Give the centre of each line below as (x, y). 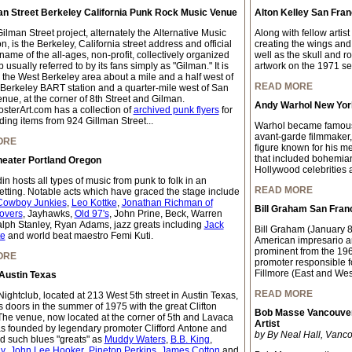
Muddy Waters (135, 339)
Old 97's (92, 214)
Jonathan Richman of (167, 203)
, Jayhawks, (48, 214)
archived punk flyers (176, 110)
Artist (267, 324)
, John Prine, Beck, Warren (165, 214)
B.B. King (190, 339)
